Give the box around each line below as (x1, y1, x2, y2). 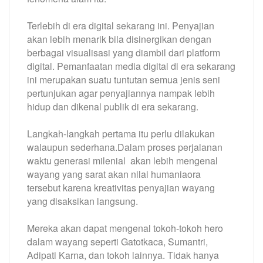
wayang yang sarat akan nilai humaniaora (27, 167, 201, 181)
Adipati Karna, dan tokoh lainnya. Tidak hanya (27, 248, 219, 262)
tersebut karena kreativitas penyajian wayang (27, 180, 215, 194)
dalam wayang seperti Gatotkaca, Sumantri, (27, 234, 208, 248)
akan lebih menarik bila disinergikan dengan (27, 32, 211, 46)
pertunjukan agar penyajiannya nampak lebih (27, 86, 215, 100)
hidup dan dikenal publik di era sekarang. (27, 99, 198, 113)
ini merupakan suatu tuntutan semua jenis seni (27, 72, 220, 86)
